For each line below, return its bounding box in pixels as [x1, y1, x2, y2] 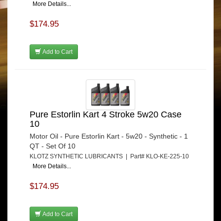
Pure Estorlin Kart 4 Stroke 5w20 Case [30, 109, 182, 119]
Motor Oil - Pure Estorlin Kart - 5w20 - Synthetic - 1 [30, 132, 188, 140]
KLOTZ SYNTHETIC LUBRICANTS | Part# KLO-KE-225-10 [30, 152, 189, 160]
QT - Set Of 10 [30, 142, 75, 150]
